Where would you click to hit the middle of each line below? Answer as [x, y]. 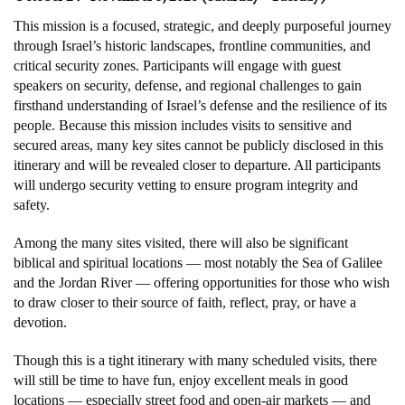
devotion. [40, 322]
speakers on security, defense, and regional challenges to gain [188, 85]
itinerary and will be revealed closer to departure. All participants [197, 165]
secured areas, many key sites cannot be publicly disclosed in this [198, 145]
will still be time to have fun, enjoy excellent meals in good [181, 380]
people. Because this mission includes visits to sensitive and [183, 125]
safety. [32, 205]
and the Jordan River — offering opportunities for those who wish [202, 283]
